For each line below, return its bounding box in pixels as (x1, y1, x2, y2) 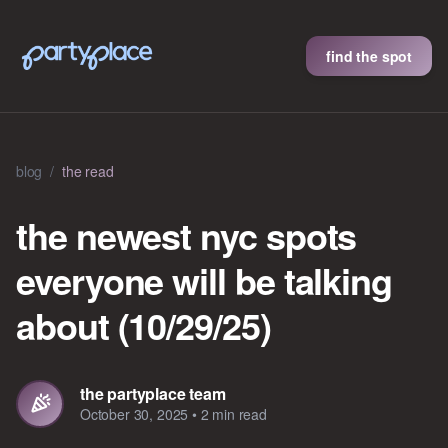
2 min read (200, 404, 267, 424)
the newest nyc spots (16, 209, 357, 261)
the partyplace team (80, 382, 226, 405)
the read (62, 161, 114, 181)
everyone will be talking (16, 254, 393, 306)
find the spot (326, 46, 412, 66)
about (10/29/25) (16, 299, 271, 351)
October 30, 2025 (80, 404, 189, 424)
